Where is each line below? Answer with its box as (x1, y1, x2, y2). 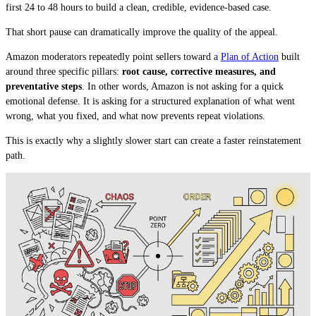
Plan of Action (221, 51, 279, 63)
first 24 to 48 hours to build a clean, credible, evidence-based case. (6, 2, 272, 13)
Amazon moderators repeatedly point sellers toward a (6, 51, 221, 63)
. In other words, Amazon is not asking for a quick (82, 81, 284, 92)
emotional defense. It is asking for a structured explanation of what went (6, 96, 295, 107)
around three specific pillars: (6, 66, 122, 78)
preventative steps (6, 81, 82, 92)
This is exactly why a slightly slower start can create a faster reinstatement (6, 135, 301, 147)
